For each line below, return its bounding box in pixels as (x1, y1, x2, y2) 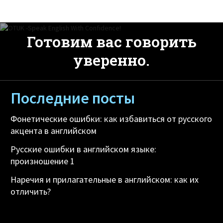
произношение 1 (10, 155, 75, 167)
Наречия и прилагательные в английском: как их (10, 173, 199, 185)
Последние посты (10, 88, 135, 108)
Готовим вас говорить (26, 31, 197, 51)
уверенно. (73, 50, 150, 70)
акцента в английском (10, 124, 97, 136)
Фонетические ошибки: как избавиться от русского (10, 112, 213, 124)
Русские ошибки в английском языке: (10, 143, 157, 155)
